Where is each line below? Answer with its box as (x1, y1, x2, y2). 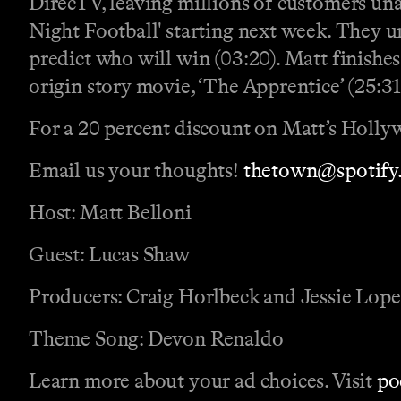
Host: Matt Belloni (29, 200, 192, 226)
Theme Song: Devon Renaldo (29, 326, 284, 352)
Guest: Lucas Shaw (29, 242, 190, 268)
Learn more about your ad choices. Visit (29, 368, 377, 394)
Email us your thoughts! (29, 158, 243, 183)
